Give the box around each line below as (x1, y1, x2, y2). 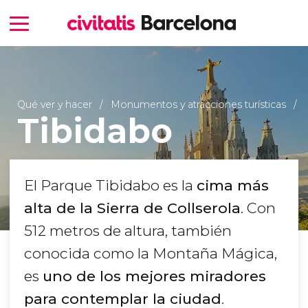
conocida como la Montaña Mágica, (24, 245, 277, 263)
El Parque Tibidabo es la (24, 177, 197, 195)
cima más (197, 177, 269, 195)
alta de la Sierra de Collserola (24, 199, 241, 217)
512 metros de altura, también (24, 222, 232, 240)
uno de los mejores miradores (43, 267, 266, 285)
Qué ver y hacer (16, 98, 92, 111)
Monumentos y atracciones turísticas (110, 98, 286, 111)
